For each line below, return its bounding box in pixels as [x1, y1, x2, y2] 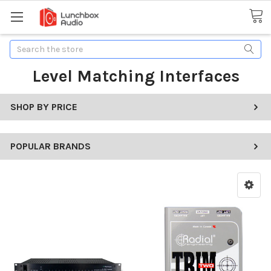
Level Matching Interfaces [31, 65, 240, 86]
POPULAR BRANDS [10, 140, 91, 152]
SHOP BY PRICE [10, 100, 77, 113]
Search [10, 41, 38, 51]
